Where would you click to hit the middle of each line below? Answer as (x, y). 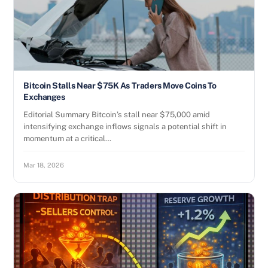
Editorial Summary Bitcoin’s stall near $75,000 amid (117, 115)
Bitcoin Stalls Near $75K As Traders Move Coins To (120, 86)
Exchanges (44, 97)
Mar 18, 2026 (44, 165)
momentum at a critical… (68, 138)
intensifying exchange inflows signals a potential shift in (125, 127)
